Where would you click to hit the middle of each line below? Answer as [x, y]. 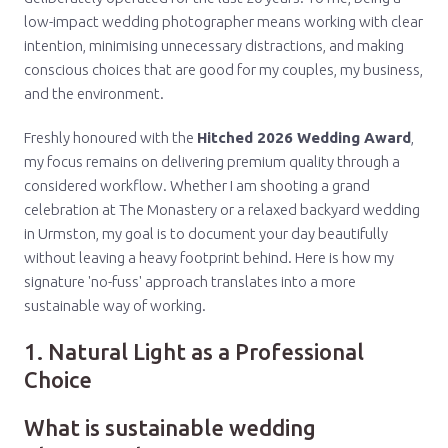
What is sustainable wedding [170, 427]
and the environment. [94, 93]
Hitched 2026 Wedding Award [304, 137]
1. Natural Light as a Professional [194, 351]
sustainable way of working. [115, 305]
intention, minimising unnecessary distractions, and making [214, 45]
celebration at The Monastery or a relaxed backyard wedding [222, 209]
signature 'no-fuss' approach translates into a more [190, 281]
